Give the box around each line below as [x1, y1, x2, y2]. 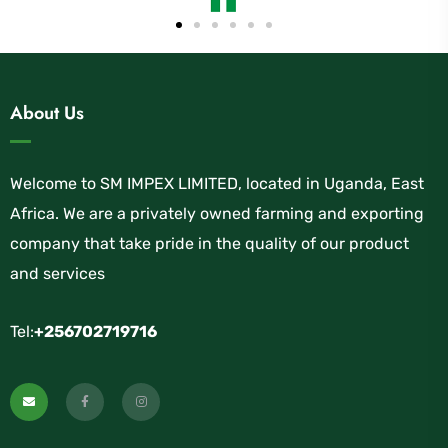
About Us [10, 100, 84, 127]
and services [10, 264, 105, 284]
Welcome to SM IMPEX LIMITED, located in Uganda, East [10, 174, 424, 194]
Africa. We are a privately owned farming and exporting [10, 204, 424, 224]
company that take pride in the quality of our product [10, 234, 409, 254]
